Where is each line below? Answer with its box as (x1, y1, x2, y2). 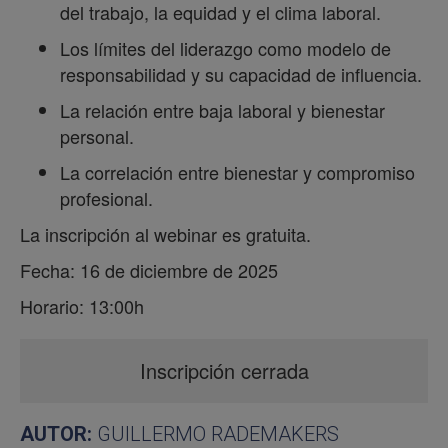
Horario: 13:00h (20, 292, 144, 319)
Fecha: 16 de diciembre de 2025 (20, 256, 283, 283)
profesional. (60, 184, 153, 211)
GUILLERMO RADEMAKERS (97, 421, 339, 446)
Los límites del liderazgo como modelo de (60, 34, 391, 61)
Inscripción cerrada (139, 355, 309, 385)
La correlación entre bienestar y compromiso (60, 158, 415, 185)
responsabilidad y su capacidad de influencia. (60, 60, 422, 87)
